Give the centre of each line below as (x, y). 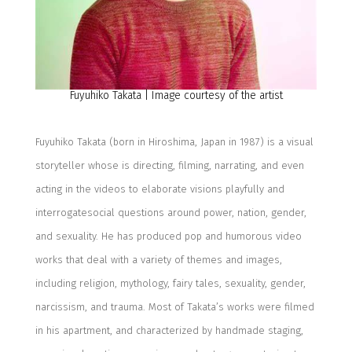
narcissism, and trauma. (90, 307)
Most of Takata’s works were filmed (229, 307)
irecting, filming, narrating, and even (221, 166)
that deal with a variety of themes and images (172, 260)
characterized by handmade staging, (219, 331)
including (57, 284)
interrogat (58, 213)
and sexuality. (66, 236)
